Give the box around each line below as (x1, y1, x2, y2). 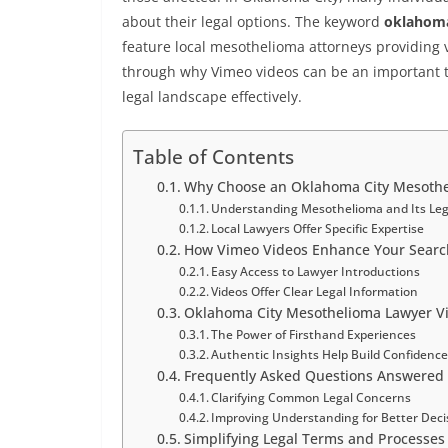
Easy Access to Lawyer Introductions (211, 262, 421, 280)
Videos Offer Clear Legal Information (211, 282, 419, 300)
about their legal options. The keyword (122, 11, 384, 31)
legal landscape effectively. (122, 86, 302, 106)
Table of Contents (133, 143, 294, 171)
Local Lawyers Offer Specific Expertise (211, 219, 425, 237)
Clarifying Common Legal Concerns (211, 388, 412, 406)
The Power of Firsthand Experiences (211, 325, 417, 343)
